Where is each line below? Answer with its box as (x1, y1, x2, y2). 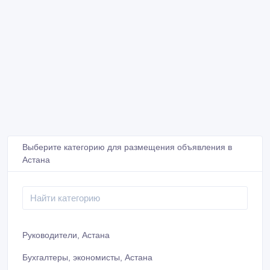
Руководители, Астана (22, 230, 110, 240)
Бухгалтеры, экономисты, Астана (22, 253, 152, 262)
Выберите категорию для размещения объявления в (22, 142, 232, 152)
